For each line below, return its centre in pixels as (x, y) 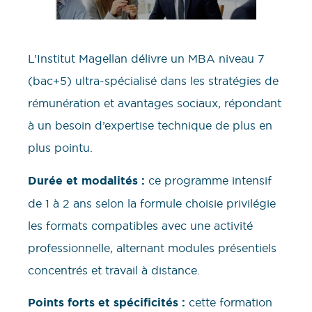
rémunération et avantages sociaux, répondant (155, 103)
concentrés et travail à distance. (114, 270)
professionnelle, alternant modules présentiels (152, 248)
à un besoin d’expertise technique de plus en (150, 126)
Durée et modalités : (86, 180)
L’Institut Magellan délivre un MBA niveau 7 (146, 59)
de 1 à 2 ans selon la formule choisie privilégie (152, 203)
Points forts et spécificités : (107, 302)
